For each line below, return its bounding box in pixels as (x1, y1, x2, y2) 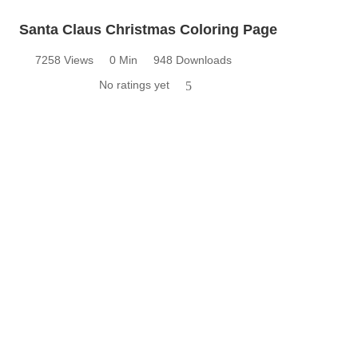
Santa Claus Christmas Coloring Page (19, 22, 277, 38)
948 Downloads (153, 54, 232, 67)
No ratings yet (99, 78, 169, 92)
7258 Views (35, 54, 93, 67)
